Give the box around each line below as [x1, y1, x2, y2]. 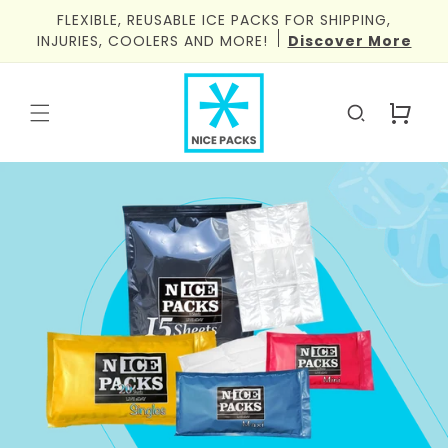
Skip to [26, 2, 83, 24]
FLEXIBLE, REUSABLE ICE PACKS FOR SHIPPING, [57, 10, 391, 30]
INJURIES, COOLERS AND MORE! [36, 31, 273, 51]
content [26, 20, 94, 42]
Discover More [287, 31, 412, 51]
